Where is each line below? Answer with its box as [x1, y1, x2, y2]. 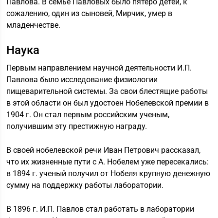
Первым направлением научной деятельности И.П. [6, 63, 192, 73]
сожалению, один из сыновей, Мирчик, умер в [6, 9, 173, 18]
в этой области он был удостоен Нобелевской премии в [6, 98, 209, 108]
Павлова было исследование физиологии [6, 75, 158, 84]
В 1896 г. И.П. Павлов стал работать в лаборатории [6, 204, 195, 214]
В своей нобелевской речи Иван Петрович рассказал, [6, 145, 201, 155]
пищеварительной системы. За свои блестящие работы [6, 87, 208, 96]
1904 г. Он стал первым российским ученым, [6, 110, 170, 119]
